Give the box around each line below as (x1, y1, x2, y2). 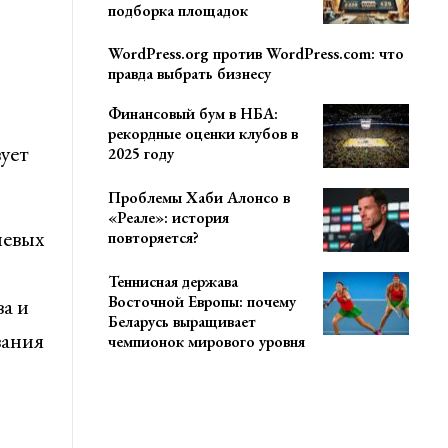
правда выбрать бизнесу (107, 63, 271, 85)
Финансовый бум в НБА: (107, 103, 278, 125)
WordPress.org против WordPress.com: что (107, 43, 404, 65)
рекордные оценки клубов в (107, 123, 298, 145)
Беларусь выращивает (107, 310, 256, 332)
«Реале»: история (107, 207, 229, 229)
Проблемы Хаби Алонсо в (107, 187, 290, 209)
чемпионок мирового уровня (107, 330, 305, 352)
